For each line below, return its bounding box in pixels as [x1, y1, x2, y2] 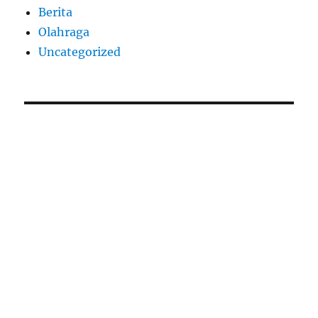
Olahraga [38, 25, 90, 40]
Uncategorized [38, 45, 121, 60]
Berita [38, 5, 73, 20]
